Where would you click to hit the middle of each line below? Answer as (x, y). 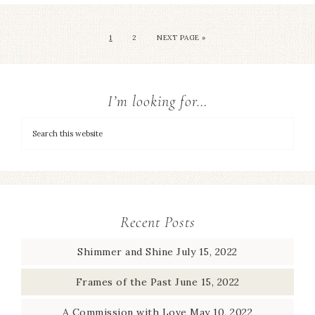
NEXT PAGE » (181, 37)
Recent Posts (157, 222)
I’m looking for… (157, 101)
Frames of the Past (124, 282)
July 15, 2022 (207, 251)
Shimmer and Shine (126, 251)
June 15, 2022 (207, 282)
